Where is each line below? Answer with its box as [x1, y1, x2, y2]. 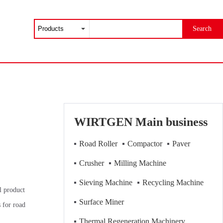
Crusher [79, 159, 104, 167]
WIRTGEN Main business [74, 115, 208, 128]
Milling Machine [114, 159, 166, 167]
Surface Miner [79, 198, 124, 206]
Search [193, 24, 212, 32]
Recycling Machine [142, 178, 204, 187]
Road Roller [79, 139, 117, 148]
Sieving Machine [79, 178, 132, 187]
